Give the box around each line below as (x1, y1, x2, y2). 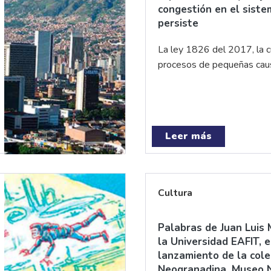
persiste (158, 16, 198, 30)
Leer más (165, 129, 212, 143)
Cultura (158, 186, 192, 200)
